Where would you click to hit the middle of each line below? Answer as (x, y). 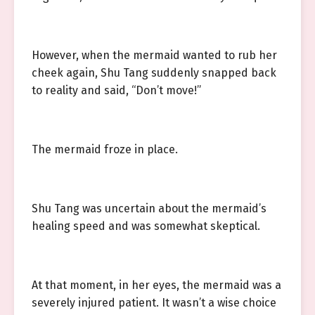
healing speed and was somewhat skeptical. (146, 226)
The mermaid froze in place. (105, 149)
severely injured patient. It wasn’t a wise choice (154, 303)
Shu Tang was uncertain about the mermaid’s (149, 208)
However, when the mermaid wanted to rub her (154, 55)
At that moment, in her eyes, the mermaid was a (156, 285)
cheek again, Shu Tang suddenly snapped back (154, 73)
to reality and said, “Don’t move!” (116, 90)
